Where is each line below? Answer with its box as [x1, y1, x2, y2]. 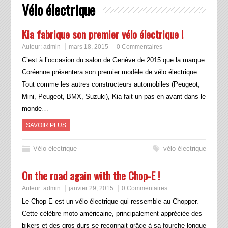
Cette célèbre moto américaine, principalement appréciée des [21, 210, 202, 218]
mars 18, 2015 [68, 43, 108, 51]
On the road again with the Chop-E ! [21, 167, 160, 184]
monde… [21, 105, 48, 113]
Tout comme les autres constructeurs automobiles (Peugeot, [21, 80, 200, 89]
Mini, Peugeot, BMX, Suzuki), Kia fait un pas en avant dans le [21, 93, 206, 101]
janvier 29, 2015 [68, 185, 113, 192]
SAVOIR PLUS [25, 122, 66, 129]
